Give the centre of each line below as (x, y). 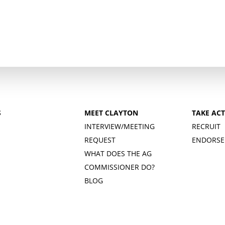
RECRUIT (206, 126)
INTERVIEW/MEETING (119, 126)
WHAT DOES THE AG (118, 153)
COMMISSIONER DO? (119, 167)
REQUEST (100, 140)
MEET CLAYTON (111, 113)
